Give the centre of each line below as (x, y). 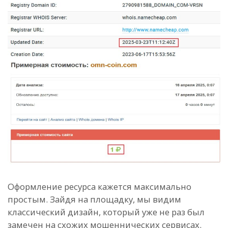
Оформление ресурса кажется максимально (99, 187)
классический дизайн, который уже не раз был (106, 212)
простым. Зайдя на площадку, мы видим (94, 199)
